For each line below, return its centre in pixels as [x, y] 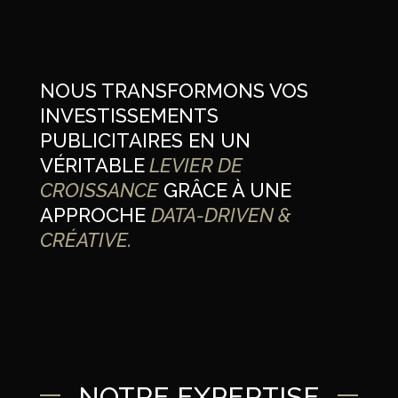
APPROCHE [95, 215]
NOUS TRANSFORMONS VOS [174, 90]
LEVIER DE [193, 165]
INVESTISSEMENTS [129, 115]
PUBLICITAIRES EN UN [145, 140]
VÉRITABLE [92, 165]
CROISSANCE [99, 190]
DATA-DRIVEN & [221, 215]
